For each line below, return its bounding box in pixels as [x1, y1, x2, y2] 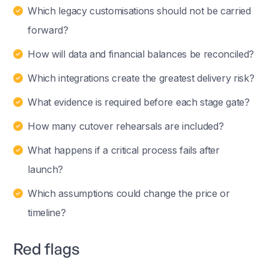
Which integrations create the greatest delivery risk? [28, 71, 255, 84]
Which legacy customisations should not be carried [28, 4, 251, 17]
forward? [28, 23, 68, 36]
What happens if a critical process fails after [28, 144, 220, 156]
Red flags [13, 238, 80, 258]
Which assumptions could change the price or [28, 187, 230, 199]
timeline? [28, 206, 66, 219]
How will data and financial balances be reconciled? [28, 47, 255, 60]
